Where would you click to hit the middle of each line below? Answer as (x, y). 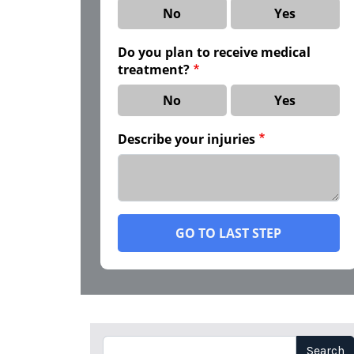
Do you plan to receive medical (214, 52)
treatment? (154, 69)
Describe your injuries (186, 139)
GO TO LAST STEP (229, 233)
